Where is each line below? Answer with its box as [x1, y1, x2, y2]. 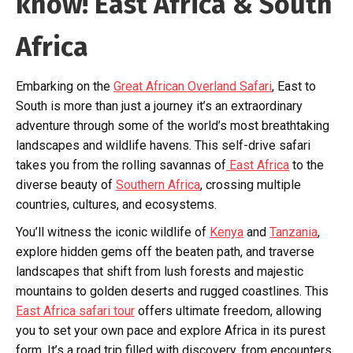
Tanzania [269, 225, 318, 240]
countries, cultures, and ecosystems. [16, 197, 217, 212]
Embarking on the [16, 79, 113, 94]
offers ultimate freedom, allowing [135, 303, 321, 318]
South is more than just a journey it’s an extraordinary [16, 98, 303, 113]
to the [289, 158, 324, 173]
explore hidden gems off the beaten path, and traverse [16, 244, 314, 259]
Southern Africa [116, 177, 200, 192]
